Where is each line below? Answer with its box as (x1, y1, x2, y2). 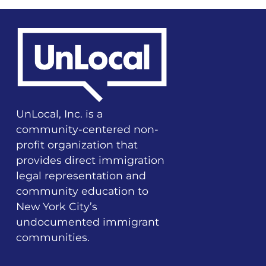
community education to (15, 185, 148, 198)
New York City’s (15, 200, 97, 213)
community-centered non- (15, 123, 159, 136)
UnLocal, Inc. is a (15, 107, 103, 121)
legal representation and (15, 169, 146, 182)
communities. (15, 231, 90, 244)
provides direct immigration (15, 154, 164, 167)
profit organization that (15, 138, 138, 151)
